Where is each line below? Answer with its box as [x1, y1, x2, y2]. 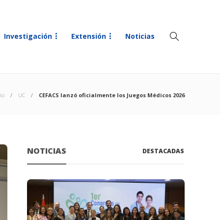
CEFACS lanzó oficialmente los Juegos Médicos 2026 [39, 91, 185, 99]
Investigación [4, 31, 52, 41]
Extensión [71, 31, 106, 41]
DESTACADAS [142, 147, 185, 155]
